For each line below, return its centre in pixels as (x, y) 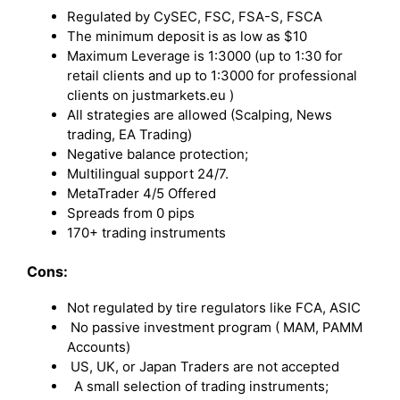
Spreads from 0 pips (131, 213)
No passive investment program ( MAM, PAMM (215, 327)
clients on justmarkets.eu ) (150, 95)
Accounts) (100, 346)
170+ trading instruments (146, 233)
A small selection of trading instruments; (198, 386)
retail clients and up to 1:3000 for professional (212, 75)
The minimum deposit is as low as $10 (189, 36)
